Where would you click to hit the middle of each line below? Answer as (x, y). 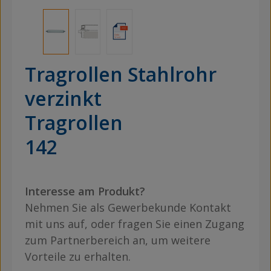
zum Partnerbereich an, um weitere (118, 240)
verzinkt (63, 98)
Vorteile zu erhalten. (78, 256)
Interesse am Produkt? (85, 191)
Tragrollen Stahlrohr (121, 74)
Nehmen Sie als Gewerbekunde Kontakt (128, 207)
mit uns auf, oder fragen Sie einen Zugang (135, 224)
